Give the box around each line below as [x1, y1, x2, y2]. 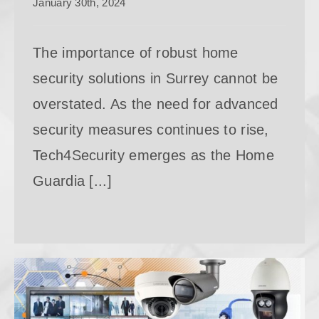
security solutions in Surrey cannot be [33, 70, 278, 86]
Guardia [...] [33, 172, 112, 189]
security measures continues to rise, [33, 121, 269, 137]
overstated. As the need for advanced [33, 95, 278, 112]
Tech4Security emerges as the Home [33, 147, 274, 163]
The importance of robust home [33, 44, 239, 61]
